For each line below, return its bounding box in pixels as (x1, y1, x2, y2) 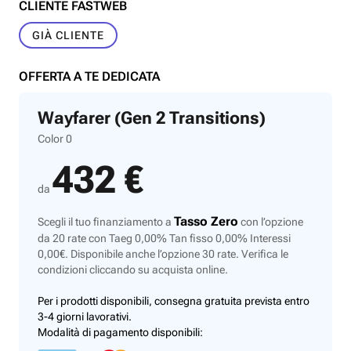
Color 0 (38, 132, 72, 145)
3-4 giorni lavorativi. (38, 310, 132, 323)
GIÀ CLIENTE (32, 29, 104, 42)
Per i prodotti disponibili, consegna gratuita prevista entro (38, 295, 309, 307)
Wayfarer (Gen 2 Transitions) (38, 108, 266, 128)
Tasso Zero (174, 214, 238, 229)
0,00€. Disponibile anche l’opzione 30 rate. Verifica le (38, 248, 288, 260)
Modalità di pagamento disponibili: (38, 326, 203, 338)
